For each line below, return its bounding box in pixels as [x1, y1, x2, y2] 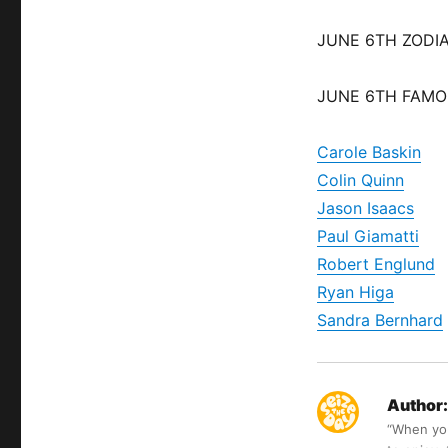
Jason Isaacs [316, 197, 414, 218]
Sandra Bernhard [316, 309, 443, 330]
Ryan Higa [316, 281, 394, 302]
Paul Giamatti [316, 225, 419, 246]
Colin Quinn [316, 169, 404, 190]
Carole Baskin [316, 141, 421, 162]
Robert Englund [316, 253, 435, 274]
